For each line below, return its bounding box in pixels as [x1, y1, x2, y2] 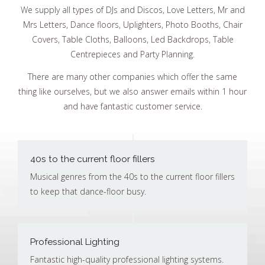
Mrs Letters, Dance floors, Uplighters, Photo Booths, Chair [22, 19, 243, 31]
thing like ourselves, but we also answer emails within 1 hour [18, 85, 247, 97]
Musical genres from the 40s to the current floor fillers [30, 170, 235, 182]
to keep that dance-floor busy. [30, 185, 146, 197]
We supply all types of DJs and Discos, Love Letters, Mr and [20, 4, 245, 16]
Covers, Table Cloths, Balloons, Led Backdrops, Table [31, 34, 234, 46]
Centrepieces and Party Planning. [70, 49, 195, 60]
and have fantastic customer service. [63, 100, 202, 112]
